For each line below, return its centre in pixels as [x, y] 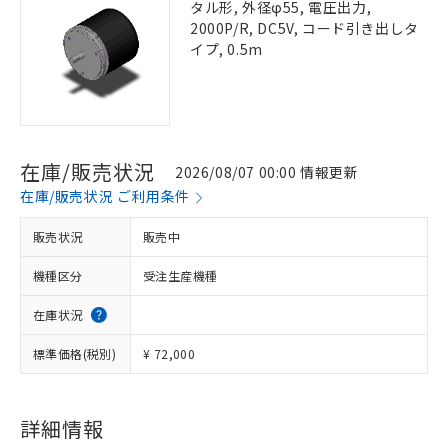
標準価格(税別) [75, 353]
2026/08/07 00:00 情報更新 [267, 171]
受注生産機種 [180, 275]
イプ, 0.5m [226, 49]
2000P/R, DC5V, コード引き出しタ [304, 28]
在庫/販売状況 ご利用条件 [105, 196]
